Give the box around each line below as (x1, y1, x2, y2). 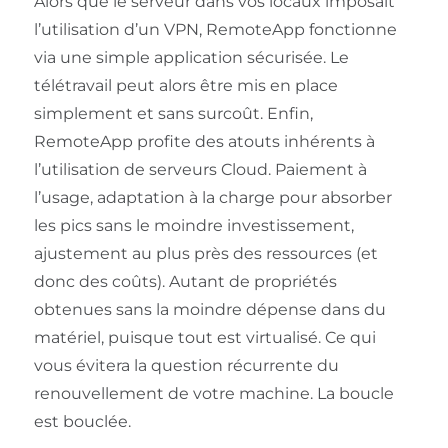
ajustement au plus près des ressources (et (33, 244, 378, 264)
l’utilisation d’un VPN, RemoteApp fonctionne (33, 20, 397, 40)
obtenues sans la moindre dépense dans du (33, 300, 386, 320)
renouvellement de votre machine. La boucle (33, 384, 394, 404)
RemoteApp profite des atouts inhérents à (33, 132, 375, 152)
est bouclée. (33, 412, 131, 432)
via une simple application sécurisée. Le (33, 48, 349, 68)
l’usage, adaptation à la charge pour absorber (33, 188, 392, 208)
